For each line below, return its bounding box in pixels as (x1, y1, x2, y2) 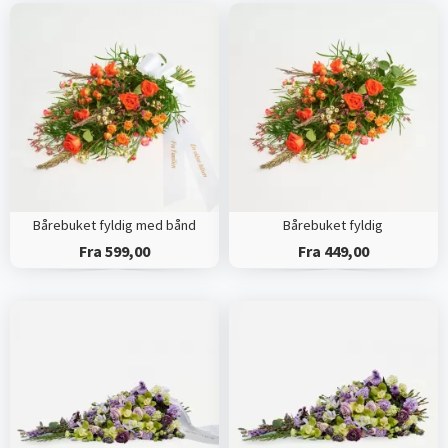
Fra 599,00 (78, 241, 150, 262)
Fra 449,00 (297, 241, 369, 262)
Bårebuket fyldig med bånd (32, 216, 196, 235)
